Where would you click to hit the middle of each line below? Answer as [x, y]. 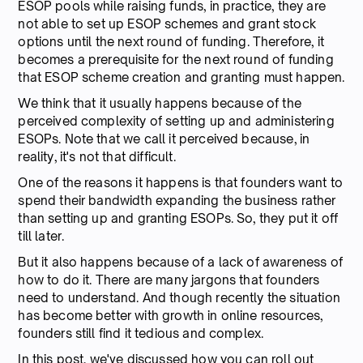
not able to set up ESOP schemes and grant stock [167, 23]
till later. [41, 236]
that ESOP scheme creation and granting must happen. [181, 77]
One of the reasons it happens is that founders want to [181, 182]
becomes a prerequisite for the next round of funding [176, 59]
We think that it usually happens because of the [160, 103]
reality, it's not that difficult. [97, 156]
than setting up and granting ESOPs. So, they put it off [178, 218]
